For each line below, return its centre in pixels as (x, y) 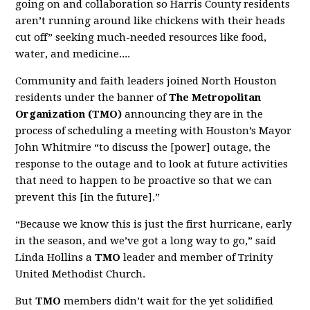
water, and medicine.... (73, 54)
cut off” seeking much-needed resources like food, (141, 38)
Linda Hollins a (55, 258)
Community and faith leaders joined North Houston (146, 81)
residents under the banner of (92, 98)
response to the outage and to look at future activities (152, 164)
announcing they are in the (193, 115)
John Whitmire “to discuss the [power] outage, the (143, 148)
